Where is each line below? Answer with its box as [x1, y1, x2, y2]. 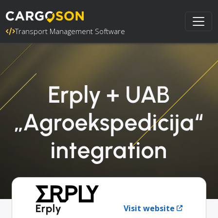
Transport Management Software [15, 26, 125, 36]
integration [51, 136, 167, 164]
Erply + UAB [48, 80, 170, 109]
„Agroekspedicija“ [15, 108, 203, 136]
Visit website [124, 202, 175, 214]
